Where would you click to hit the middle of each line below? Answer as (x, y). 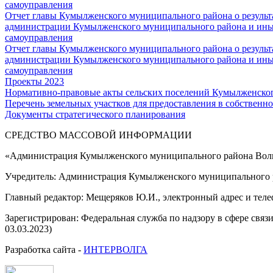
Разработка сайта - (44, 250)
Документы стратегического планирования (95, 114)
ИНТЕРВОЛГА (115, 250)
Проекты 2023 (34, 81)
